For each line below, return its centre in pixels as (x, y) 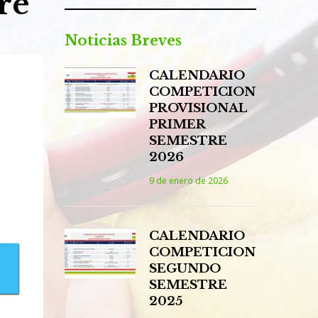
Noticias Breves (123, 40)
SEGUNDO (185, 269)
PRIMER (177, 125)
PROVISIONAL (198, 108)
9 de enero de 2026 (188, 181)
